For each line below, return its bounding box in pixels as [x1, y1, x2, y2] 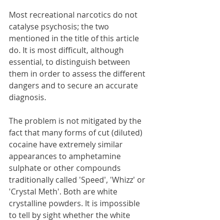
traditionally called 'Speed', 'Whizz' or [9, 174, 147, 185]
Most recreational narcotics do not [9, 9, 139, 20]
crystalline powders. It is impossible [9, 198, 142, 209]
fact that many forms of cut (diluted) [9, 127, 144, 138]
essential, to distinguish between [9, 56, 132, 67]
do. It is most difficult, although [9, 45, 126, 55]
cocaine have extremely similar [9, 139, 125, 150]
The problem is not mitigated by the [9, 115, 143, 126]
